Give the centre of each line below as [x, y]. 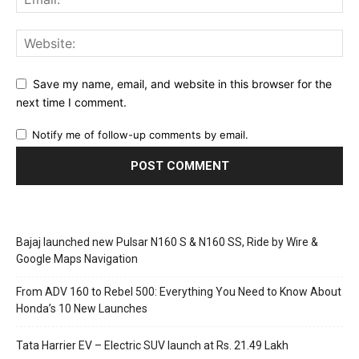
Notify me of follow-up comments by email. [140, 134]
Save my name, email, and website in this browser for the [182, 84]
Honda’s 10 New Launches [82, 308]
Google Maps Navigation [77, 258]
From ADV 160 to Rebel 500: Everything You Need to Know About [179, 291]
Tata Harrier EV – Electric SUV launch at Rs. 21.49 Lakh [152, 345]
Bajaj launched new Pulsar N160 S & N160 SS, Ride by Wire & [167, 242]
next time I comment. [71, 102]
